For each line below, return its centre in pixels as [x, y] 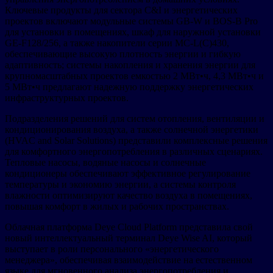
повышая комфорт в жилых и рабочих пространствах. [117, 206]
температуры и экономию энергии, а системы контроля [120, 184]
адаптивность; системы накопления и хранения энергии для [130, 65]
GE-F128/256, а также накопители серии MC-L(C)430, [117, 43]
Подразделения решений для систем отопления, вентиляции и [135, 118]
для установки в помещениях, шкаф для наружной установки [133, 32]
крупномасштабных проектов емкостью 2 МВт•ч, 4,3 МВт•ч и [134, 76]
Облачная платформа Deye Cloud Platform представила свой [129, 227]
